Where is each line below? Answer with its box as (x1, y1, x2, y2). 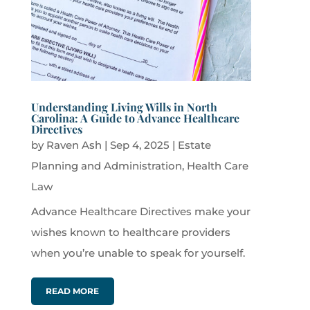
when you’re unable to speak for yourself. (30, 246, 245, 260)
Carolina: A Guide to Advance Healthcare (30, 111, 239, 126)
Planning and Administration (30, 159, 182, 173)
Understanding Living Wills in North (30, 100, 217, 115)
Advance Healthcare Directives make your (30, 205, 250, 219)
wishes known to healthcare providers (30, 226, 230, 239)
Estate (177, 138, 211, 152)
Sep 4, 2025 (109, 138, 170, 152)
